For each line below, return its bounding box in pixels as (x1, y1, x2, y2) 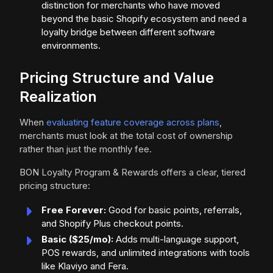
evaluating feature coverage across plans (46, 116, 219, 129)
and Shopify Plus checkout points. (41, 218, 183, 230)
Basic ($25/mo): (41, 233, 113, 246)
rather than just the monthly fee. (19, 143, 152, 155)
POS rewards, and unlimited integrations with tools (41, 247, 250, 259)
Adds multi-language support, (113, 233, 239, 246)
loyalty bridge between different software (41, 26, 215, 38)
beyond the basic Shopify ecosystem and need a (41, 13, 247, 25)
